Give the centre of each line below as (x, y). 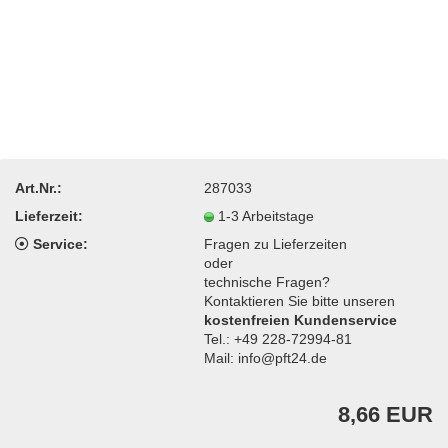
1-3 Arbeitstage (268, 215)
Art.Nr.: (38, 187)
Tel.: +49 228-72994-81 (278, 338)
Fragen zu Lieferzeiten (276, 243)
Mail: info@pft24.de (266, 357)
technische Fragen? (267, 281)
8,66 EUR (385, 414)
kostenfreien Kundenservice (301, 319)
